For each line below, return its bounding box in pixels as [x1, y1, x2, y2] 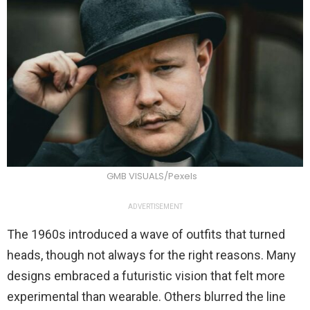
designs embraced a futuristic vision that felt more [7, 268, 285, 284]
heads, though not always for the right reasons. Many [7, 248, 296, 263]
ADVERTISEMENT [127, 203, 183, 211]
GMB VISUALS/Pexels [106, 170, 197, 183]
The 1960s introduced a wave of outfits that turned [7, 227, 285, 242]
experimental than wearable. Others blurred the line [7, 289, 286, 304]
